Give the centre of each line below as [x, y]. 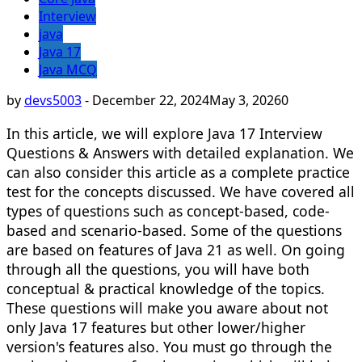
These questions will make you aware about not [167, 307]
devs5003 [53, 101]
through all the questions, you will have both [158, 269]
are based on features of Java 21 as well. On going [176, 249]
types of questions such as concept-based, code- [168, 210]
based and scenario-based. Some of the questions [174, 230]
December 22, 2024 [151, 101]
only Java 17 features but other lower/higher [156, 327]
